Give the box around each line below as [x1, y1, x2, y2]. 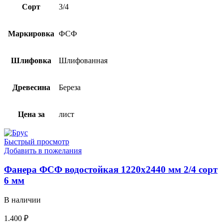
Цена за [17, 110, 45, 118]
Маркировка [8, 29, 54, 38]
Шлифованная [59, 56, 108, 65]
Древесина [12, 83, 50, 92]
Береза [59, 83, 81, 92]
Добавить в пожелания [4, 146, 82, 155]
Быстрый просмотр [4, 137, 69, 146]
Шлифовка [11, 56, 51, 65]
